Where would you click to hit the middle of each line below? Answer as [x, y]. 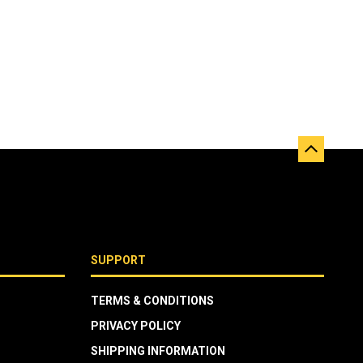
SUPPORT [118, 260]
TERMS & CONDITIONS [152, 300]
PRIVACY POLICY [136, 325]
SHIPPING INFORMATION [158, 350]
